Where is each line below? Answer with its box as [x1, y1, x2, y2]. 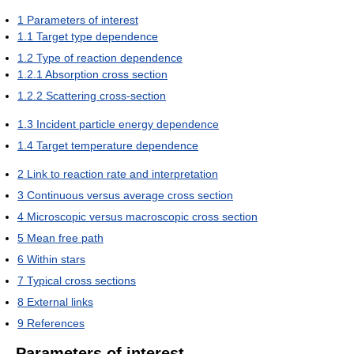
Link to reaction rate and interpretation [27, 168, 218, 181]
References [27, 317, 85, 330]
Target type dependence [36, 30, 158, 43]
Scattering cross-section [46, 89, 166, 103]
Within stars [27, 253, 85, 266]
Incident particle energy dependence [36, 118, 219, 131]
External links [27, 296, 93, 309]
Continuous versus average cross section [27, 189, 233, 202]
